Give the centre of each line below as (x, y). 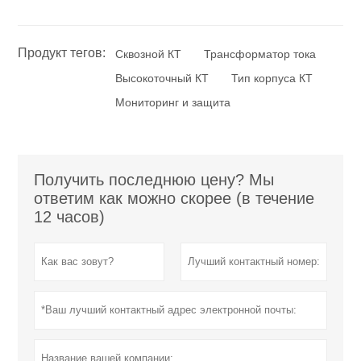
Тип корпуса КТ (272, 78)
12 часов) (70, 216)
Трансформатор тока (260, 54)
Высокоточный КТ (162, 78)
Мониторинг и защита (173, 102)
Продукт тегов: (62, 52)
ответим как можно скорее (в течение (174, 198)
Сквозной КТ (149, 54)
